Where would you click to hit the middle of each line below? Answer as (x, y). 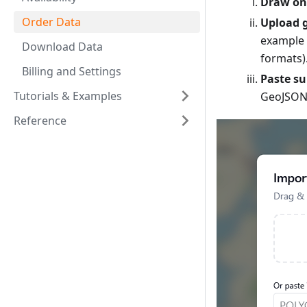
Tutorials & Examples (68, 96)
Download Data (62, 47)
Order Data (51, 22)
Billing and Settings (72, 71)
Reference (40, 121)
